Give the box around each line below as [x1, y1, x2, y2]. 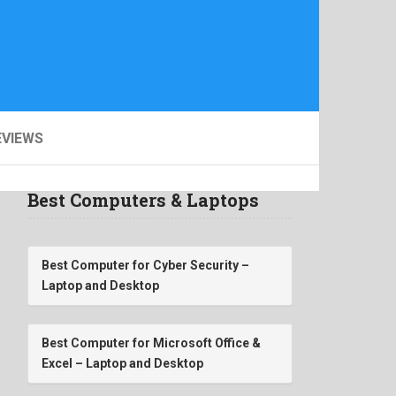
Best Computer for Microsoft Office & [42, 336, 261, 350]
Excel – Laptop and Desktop [42, 356, 203, 370]
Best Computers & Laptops [27, 188, 259, 211]
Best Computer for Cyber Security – [42, 258, 249, 272]
